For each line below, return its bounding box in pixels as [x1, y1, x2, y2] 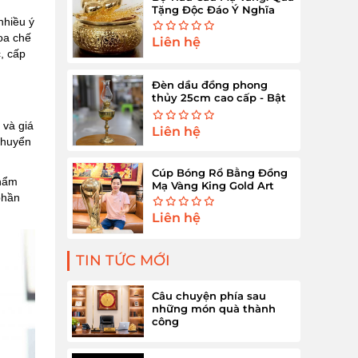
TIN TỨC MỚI [75, 252, 170, 269]
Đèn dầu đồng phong [151, 78, 268, 91]
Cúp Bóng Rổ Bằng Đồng [151, 166, 288, 179]
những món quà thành [151, 302, 276, 315]
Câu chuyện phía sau [151, 289, 266, 302]
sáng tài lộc [151, 104, 215, 117]
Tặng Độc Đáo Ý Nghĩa [151, 3, 275, 16]
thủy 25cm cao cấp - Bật [151, 91, 286, 104]
